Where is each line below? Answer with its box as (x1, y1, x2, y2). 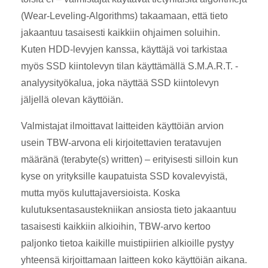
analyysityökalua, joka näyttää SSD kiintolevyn (21, 77, 219, 88)
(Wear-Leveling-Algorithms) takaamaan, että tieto (21, 10, 228, 21)
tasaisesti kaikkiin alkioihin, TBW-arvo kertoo (21, 221, 211, 232)
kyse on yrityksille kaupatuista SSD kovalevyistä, (21, 170, 227, 181)
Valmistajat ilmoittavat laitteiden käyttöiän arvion (21, 120, 224, 131)
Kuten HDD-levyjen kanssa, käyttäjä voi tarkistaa (21, 44, 227, 54)
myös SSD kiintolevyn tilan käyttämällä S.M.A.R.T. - (21, 60, 238, 71)
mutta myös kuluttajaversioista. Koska (21, 187, 180, 198)
